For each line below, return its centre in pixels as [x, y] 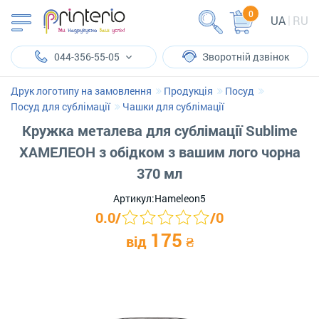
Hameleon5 [180, 198]
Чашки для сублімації [173, 106]
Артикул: [134, 198]
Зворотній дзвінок [245, 57]
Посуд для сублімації [61, 106]
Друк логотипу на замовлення [81, 91]
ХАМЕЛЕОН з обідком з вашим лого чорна [159, 152]
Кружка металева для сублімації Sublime [159, 130]
